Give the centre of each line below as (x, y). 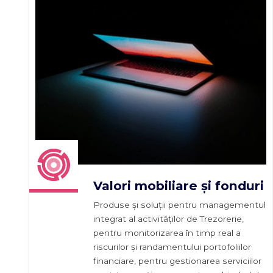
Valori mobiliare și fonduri (179, 185)
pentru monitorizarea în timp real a (167, 232)
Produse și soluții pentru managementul (179, 204)
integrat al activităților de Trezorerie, (168, 218)
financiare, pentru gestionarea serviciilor (177, 261)
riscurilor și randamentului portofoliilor (172, 246)
